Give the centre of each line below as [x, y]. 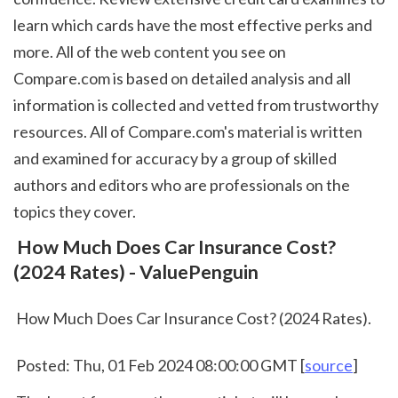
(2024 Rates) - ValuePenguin [136, 272]
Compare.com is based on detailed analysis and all [182, 79]
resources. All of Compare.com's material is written [188, 132]
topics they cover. [77, 212]
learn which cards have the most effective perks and [193, 25]
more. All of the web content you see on [150, 52]
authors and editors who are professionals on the [182, 185]
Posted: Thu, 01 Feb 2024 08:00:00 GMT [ [160, 365]
